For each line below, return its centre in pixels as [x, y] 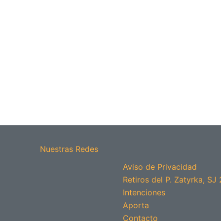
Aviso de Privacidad [160, 167]
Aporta [136, 205]
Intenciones [144, 192]
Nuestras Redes [69, 149]
